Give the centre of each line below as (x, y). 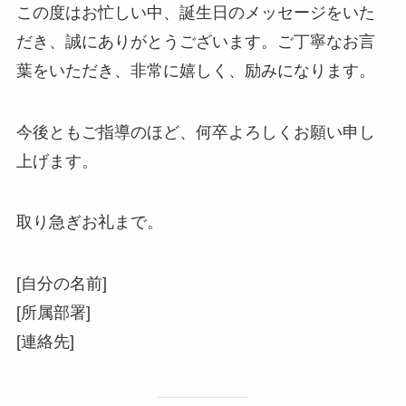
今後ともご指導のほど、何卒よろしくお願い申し (195, 132)
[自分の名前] (61, 284)
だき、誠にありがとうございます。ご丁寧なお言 (195, 41)
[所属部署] (53, 313)
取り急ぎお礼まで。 (89, 222)
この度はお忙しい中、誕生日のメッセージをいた (195, 12)
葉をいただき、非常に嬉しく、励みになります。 (195, 70)
